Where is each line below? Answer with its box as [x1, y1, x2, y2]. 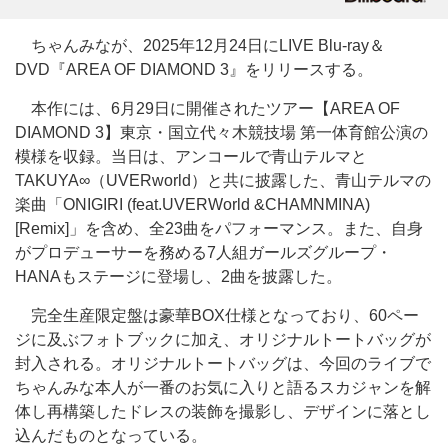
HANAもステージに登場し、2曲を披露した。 [15, 268, 342, 285]
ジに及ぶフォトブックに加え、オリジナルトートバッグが [15, 331, 431, 348]
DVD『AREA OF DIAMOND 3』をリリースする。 [15, 61, 373, 78]
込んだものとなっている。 [15, 427, 207, 444]
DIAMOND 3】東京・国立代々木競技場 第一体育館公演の [15, 124, 428, 141]
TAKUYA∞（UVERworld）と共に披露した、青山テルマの [15, 172, 431, 189]
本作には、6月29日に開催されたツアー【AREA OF [15, 100, 400, 117]
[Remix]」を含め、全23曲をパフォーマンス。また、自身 [15, 220, 423, 237]
